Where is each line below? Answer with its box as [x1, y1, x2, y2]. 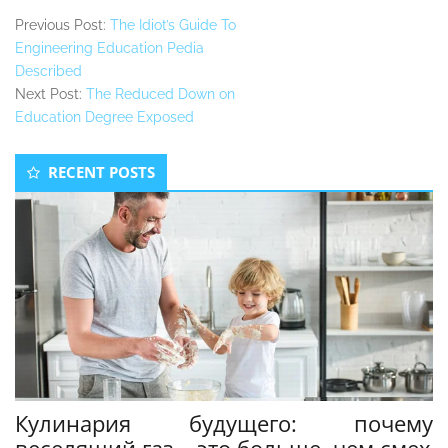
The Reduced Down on [86, 86, 235, 103]
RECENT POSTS [48, 162, 155, 183]
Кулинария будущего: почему [15, 408, 433, 439]
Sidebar [14, 172, 101, 202]
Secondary [14, 146, 133, 176]
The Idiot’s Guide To [110, 17, 236, 34]
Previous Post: [15, 17, 110, 34]
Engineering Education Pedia [15, 40, 204, 57]
